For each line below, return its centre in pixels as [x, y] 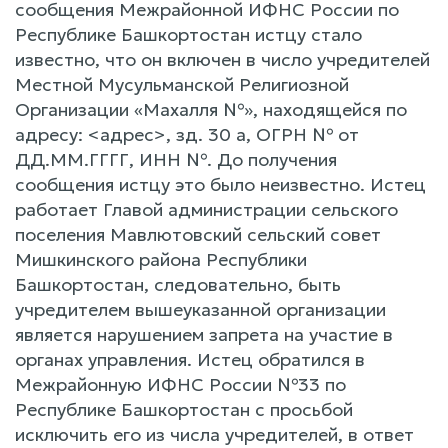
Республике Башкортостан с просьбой [184, 409]
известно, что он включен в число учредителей [222, 59]
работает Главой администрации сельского [206, 209]
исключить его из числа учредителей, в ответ [214, 434]
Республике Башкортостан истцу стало [188, 34]
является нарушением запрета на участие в [204, 334]
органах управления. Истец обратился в [190, 359]
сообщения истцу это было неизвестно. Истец [220, 184]
